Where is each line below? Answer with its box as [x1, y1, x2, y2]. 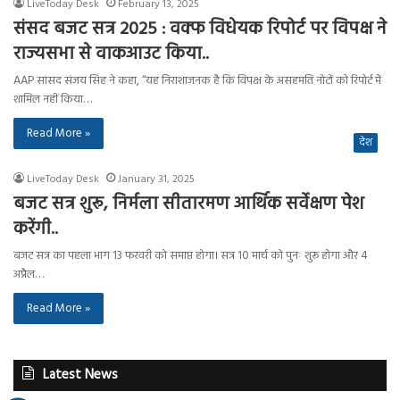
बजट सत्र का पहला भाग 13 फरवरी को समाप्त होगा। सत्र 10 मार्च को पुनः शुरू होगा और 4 [13, 246, 368, 265]
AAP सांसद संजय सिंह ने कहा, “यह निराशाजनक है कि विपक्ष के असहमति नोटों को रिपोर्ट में [13, 71, 381, 90]
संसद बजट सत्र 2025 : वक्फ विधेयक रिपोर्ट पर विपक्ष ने [13, 15, 387, 44]
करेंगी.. [13, 215, 58, 244]
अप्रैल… [13, 265, 44, 284]
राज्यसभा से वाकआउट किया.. [13, 40, 209, 69]
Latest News [43, 364, 118, 386]
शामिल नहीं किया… [13, 90, 92, 109]
